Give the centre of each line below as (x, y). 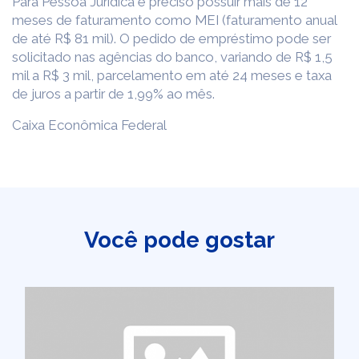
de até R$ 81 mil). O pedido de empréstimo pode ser (171, 38)
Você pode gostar (179, 240)
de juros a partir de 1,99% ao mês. (113, 94)
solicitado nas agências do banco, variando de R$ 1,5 (172, 57)
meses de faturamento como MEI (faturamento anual (174, 20)
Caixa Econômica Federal (89, 125)
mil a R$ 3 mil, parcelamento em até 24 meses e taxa (172, 75)
